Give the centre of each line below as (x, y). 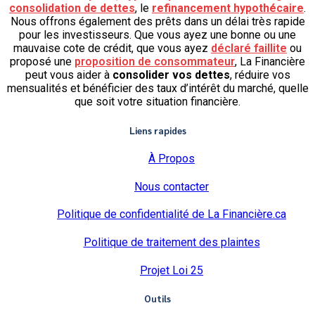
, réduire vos (260, 75)
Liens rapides (157, 130)
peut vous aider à (69, 75)
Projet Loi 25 (172, 270)
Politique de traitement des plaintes (172, 243)
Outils (157, 299)
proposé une (42, 62)
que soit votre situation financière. (157, 102)
